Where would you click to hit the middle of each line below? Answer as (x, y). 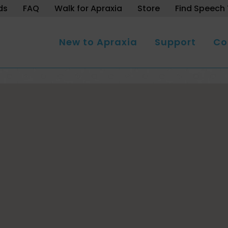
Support (175, 42)
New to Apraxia (98, 42)
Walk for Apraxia (88, 8)
